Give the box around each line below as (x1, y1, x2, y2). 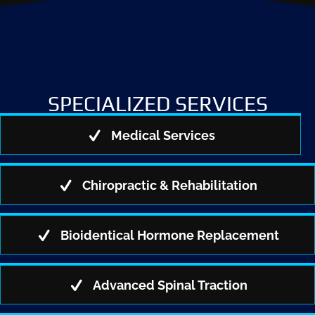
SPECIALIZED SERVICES (47, 91, 268, 117)
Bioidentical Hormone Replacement (60, 227, 279, 243)
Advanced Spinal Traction (92, 277, 247, 292)
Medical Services (110, 128, 215, 143)
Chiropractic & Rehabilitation (82, 178, 257, 193)
